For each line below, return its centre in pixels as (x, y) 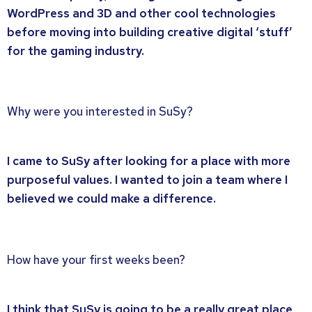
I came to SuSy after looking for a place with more (149, 161)
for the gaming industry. (76, 51)
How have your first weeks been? (96, 259)
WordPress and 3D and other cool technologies (141, 14)
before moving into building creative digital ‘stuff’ (150, 32)
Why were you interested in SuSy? (100, 112)
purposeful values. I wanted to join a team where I (147, 180)
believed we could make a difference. (111, 199)
